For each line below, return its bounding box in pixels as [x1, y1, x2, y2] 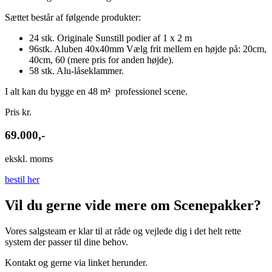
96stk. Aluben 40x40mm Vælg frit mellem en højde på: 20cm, [29, 43, 267, 54]
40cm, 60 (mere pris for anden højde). [29, 54, 174, 65]
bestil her [5, 174, 39, 185]
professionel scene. [110, 86, 188, 97]
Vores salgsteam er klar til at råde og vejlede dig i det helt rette [5, 225, 241, 236]
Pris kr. [5, 106, 32, 117]
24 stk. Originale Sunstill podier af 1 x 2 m [29, 32, 197, 43]
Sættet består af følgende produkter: [5, 12, 143, 22]
